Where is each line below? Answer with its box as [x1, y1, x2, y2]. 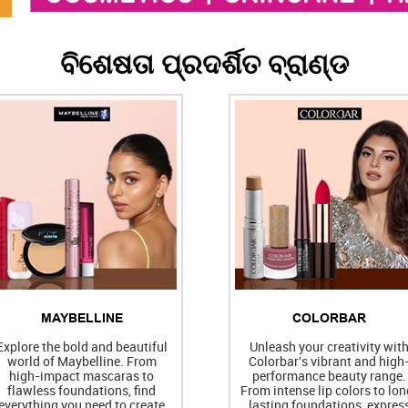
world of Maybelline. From [6, 352, 157, 370]
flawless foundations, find [7, 382, 156, 399]
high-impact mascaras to [9, 367, 154, 384]
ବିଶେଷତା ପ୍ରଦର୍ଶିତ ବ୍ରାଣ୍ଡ [59, 49, 349, 79]
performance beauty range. [252, 367, 406, 384]
